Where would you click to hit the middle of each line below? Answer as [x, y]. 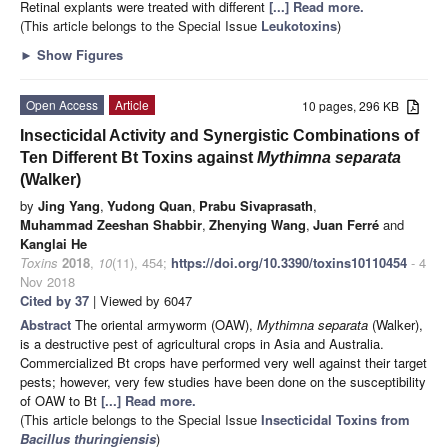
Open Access [62, 104]
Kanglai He [53, 243]
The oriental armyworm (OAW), [166, 324]
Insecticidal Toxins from [335, 419]
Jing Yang [69, 205]
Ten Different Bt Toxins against [138, 157]
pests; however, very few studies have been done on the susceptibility [223, 381]
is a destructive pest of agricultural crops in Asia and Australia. [202, 343]
